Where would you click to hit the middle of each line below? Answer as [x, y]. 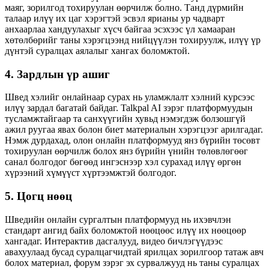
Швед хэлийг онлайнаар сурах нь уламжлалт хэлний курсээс [130, 97]
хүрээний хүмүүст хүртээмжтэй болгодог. [91, 173]
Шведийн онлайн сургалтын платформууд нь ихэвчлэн [118, 219]
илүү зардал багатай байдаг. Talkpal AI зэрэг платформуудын [129, 108]
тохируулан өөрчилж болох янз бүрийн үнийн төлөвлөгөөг [126, 151]
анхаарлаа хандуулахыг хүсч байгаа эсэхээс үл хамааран [120, 29]
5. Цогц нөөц [38, 196]
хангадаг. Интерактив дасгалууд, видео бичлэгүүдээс [114, 241]
